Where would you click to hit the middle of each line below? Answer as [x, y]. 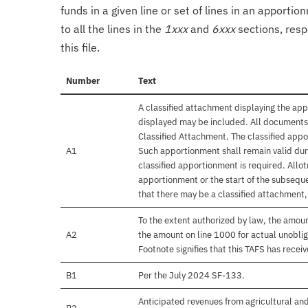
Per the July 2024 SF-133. [191, 276]
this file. [80, 48]
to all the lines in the [112, 29]
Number [83, 81]
